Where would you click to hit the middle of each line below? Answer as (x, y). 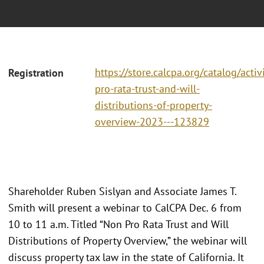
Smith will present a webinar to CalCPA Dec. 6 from (125, 207)
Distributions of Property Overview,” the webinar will (128, 240)
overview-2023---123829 (152, 122)
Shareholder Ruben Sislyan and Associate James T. (122, 191)
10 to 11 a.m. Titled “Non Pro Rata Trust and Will (118, 224)
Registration (36, 73)
